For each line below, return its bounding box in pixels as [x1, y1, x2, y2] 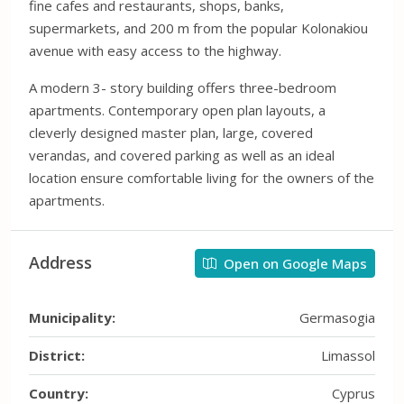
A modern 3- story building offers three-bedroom [29, 78, 336, 96]
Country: [29, 383, 88, 402]
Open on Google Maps [220, 253, 367, 272]
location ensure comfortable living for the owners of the [29, 168, 374, 187]
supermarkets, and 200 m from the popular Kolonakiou [29, 18, 368, 37]
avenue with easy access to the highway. [29, 41, 281, 60]
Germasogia [299, 308, 375, 326]
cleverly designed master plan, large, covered [29, 123, 313, 142]
